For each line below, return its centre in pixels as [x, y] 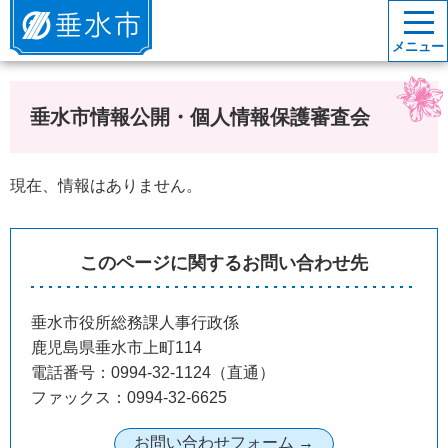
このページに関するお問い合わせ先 [224, 263]
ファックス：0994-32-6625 [129, 397]
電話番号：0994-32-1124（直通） [153, 372]
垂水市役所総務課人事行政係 [135, 322]
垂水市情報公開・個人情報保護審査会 [200, 117]
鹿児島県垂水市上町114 [116, 347]
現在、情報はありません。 [106, 185]
